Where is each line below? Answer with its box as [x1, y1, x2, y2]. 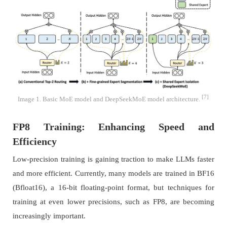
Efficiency [12, 136, 57, 147]
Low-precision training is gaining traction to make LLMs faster [12, 155, 215, 164]
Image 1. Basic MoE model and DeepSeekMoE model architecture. [18, 95, 202, 103]
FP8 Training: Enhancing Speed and [12, 121, 215, 133]
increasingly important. [12, 212, 86, 220]
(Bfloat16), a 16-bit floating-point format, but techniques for [12, 183, 215, 192]
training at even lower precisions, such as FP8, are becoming [12, 198, 215, 206]
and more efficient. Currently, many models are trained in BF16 [12, 169, 215, 178]
